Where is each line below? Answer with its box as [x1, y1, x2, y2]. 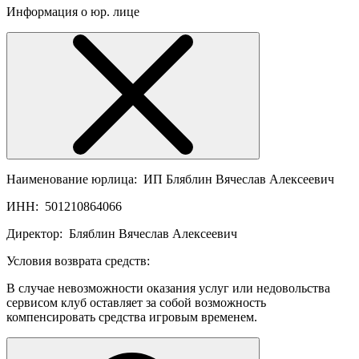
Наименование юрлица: [6, 172, 140, 187]
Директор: [6, 227, 66, 241]
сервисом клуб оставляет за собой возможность [6, 296, 266, 310]
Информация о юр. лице [6, 5, 139, 19]
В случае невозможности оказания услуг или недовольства [6, 281, 330, 296]
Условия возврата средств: [6, 254, 150, 268]
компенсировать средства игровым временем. [6, 310, 257, 325]
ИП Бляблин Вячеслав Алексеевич [143, 172, 334, 187]
